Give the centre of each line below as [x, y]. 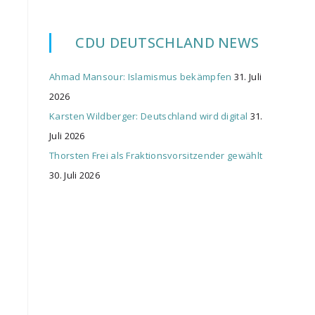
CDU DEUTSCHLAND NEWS [167, 43]
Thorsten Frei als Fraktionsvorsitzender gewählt [156, 156]
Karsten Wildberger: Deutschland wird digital [149, 116]
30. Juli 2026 [75, 175]
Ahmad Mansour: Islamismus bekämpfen [141, 77]
